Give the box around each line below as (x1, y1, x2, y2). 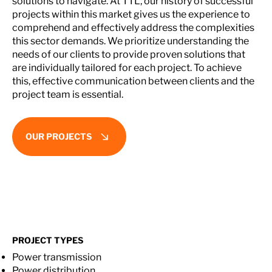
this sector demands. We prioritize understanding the (12, 35, 249, 47)
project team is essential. (12, 88, 123, 100)
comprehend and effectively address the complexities (12, 21, 254, 33)
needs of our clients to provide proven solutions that (12, 48, 245, 60)
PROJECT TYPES (12, 234, 83, 245)
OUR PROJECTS (25, 131, 92, 142)
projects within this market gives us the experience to (12, 8, 250, 20)
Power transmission (12, 251, 101, 263)
